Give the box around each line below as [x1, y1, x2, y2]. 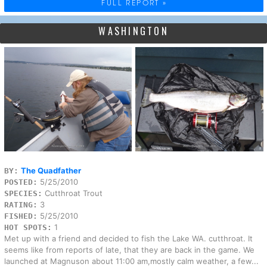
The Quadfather [20, 166, 81, 176]
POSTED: [4, 178, 38, 187]
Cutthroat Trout [42, 188, 103, 198]
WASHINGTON [98, 24, 169, 39]
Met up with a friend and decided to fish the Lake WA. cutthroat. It [4, 234, 253, 244]
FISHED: [4, 212, 38, 221]
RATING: [4, 200, 38, 210]
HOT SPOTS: [4, 223, 52, 232]
